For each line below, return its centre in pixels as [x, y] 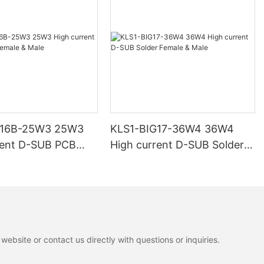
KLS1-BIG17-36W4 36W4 [172, 129]
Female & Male [146, 161]
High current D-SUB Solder [177, 145]
